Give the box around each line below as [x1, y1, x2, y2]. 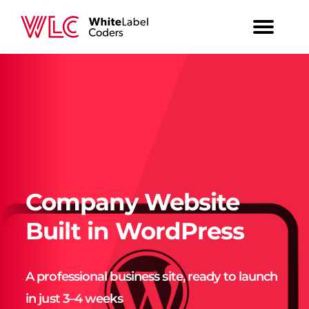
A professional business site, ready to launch [26, 268, 278, 284]
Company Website [26, 187, 239, 217]
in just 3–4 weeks [26, 290, 123, 306]
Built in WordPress [26, 216, 244, 246]
